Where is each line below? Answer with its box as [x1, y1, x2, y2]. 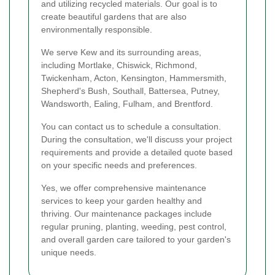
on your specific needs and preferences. [41, 160, 197, 170]
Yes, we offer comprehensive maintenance [41, 182, 206, 193]
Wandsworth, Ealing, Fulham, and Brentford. [41, 98, 213, 109]
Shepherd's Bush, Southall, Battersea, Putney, [41, 85, 220, 96]
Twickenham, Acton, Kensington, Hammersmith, [41, 72, 227, 83]
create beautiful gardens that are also [41, 11, 187, 21]
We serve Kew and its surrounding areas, [41, 47, 201, 57]
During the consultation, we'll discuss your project [41, 134, 232, 144]
